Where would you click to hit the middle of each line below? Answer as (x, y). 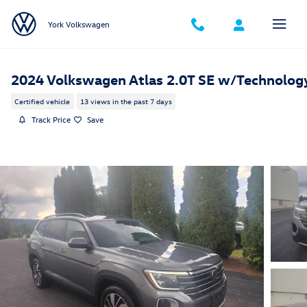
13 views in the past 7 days (126, 101)
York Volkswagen (79, 24)
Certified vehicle (42, 101)
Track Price (51, 119)
